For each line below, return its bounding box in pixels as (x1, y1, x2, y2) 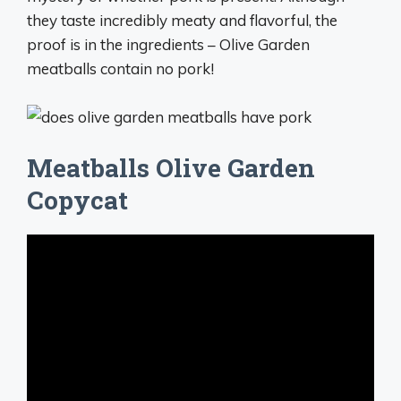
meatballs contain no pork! (27, 58, 214, 78)
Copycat (27, 183, 128, 217)
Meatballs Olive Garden (27, 150, 315, 184)
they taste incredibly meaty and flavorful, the (27, 10, 337, 30)
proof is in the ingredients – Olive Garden (27, 34, 310, 54)
